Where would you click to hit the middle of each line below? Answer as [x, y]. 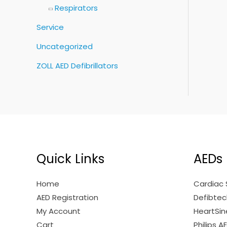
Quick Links [70, 159]
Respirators [76, 8]
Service [50, 27]
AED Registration [67, 198]
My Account [59, 211]
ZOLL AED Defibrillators [77, 65]
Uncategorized [65, 46]
